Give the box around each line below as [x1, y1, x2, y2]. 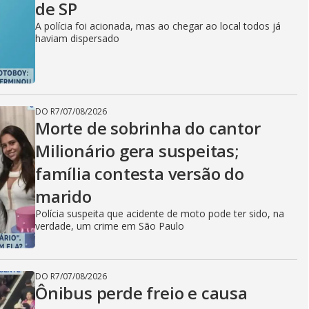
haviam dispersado [35, 32, 119, 45]
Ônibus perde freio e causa [35, 281, 248, 304]
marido [35, 185, 92, 208]
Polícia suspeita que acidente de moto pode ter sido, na [35, 207, 284, 220]
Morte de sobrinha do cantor [35, 117, 261, 139]
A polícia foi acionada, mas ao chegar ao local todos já [35, 19, 281, 32]
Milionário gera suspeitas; [35, 139, 239, 162]
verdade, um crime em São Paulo [35, 219, 184, 232]
